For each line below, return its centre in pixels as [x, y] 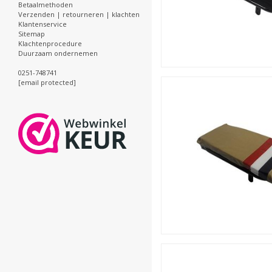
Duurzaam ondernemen [58, 53]
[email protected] [47, 82]
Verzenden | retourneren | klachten [79, 14]
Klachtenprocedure [50, 43]
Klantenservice [42, 24]
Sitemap [32, 34]
